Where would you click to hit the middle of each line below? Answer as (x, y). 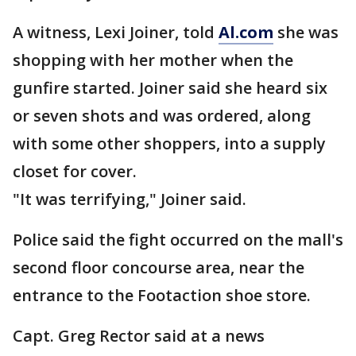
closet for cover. (75, 171)
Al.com (246, 32)
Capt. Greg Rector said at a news (139, 336)
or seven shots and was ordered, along (162, 116)
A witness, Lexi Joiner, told (116, 32)
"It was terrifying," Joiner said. (130, 199)
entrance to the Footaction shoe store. (162, 295)
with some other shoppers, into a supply (169, 143)
